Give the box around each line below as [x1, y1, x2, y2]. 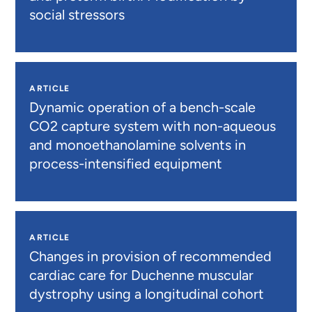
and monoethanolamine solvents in [29, 136, 247, 153]
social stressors [29, 6, 125, 23]
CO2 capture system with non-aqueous [29, 117, 276, 134]
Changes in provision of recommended [29, 247, 272, 265]
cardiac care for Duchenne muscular [29, 266, 254, 283]
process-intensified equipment [29, 155, 223, 172]
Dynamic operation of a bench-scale [29, 98, 256, 116]
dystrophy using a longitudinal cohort [29, 285, 265, 302]
